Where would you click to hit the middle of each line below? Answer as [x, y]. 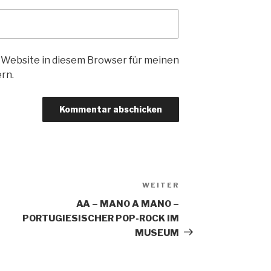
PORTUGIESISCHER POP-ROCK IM [101, 218]
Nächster [202, 186]
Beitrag [198, 201]
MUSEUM [157, 233]
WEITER [161, 185]
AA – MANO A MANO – [128, 204]
